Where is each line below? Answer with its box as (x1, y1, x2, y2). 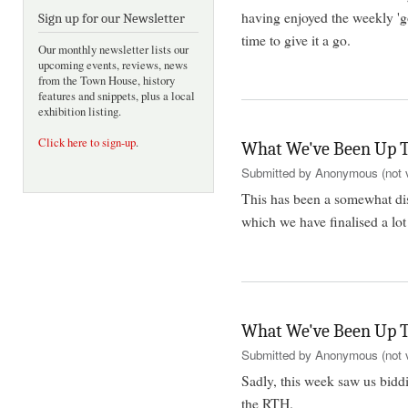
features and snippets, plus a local (38, 88, 195, 105)
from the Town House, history (38, 73, 175, 89)
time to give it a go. (241, 29, 351, 49)
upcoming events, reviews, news (38, 57, 188, 74)
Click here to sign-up (38, 135, 136, 151)
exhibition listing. (38, 104, 121, 120)
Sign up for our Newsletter (38, 11, 185, 27)
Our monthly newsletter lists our (38, 42, 189, 58)
